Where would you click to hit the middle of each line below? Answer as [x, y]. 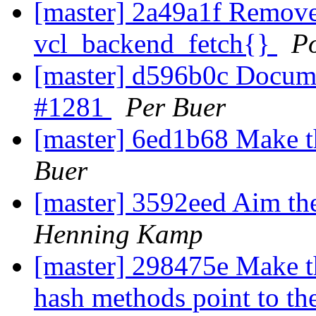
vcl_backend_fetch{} [156, 44]
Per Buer [176, 107]
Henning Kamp [119, 234]
